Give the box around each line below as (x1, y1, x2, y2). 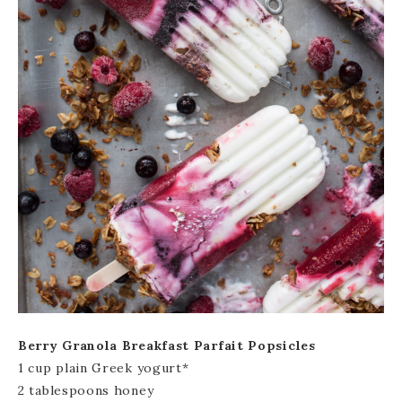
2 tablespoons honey (18, 381, 154, 398)
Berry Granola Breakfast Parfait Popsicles (18, 336, 316, 354)
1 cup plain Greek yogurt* (18, 359, 189, 376)
